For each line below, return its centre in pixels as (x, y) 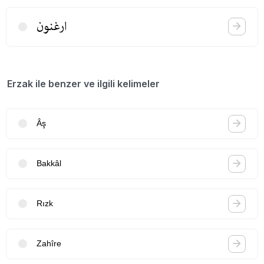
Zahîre (49, 244)
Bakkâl (49, 164)
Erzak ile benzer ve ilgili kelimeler (83, 83)
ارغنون (52, 26)
